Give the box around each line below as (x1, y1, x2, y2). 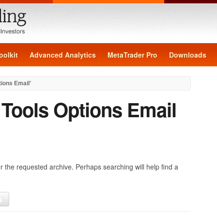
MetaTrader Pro (108, 50, 157, 60)
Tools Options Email (1, 95, 176, 123)
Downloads (169, 50, 206, 60)
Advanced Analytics (30, 50, 96, 60)
